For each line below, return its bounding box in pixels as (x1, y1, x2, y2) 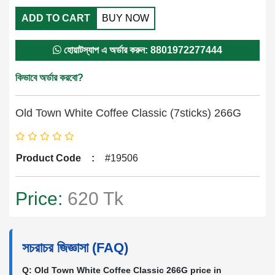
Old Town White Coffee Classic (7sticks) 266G (15, 107, 241, 119)
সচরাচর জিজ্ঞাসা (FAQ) (22, 240, 128, 255)
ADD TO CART (21, 13, 90, 23)
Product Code (16, 153, 81, 163)
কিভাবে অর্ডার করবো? (15, 72, 83, 83)
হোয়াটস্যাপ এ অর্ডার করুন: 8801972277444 (61, 45, 222, 55)
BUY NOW (102, 13, 149, 23)
